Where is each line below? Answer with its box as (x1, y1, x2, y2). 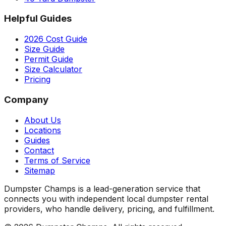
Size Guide (24, 44, 65, 54)
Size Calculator (24, 64, 82, 75)
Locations (24, 125, 61, 135)
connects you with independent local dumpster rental (4, 193, 208, 204)
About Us (24, 115, 61, 125)
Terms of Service (24, 155, 90, 165)
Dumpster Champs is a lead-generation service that (4, 183, 200, 194)
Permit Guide (24, 54, 73, 65)
